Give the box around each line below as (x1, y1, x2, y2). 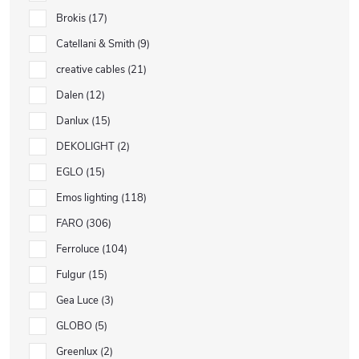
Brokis (56, 11, 88, 26)
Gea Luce (56, 293, 101, 308)
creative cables (56, 63, 127, 77)
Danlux (56, 114, 91, 128)
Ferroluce (56, 242, 102, 256)
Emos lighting (56, 191, 121, 205)
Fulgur (56, 268, 88, 282)
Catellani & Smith (56, 37, 137, 51)
